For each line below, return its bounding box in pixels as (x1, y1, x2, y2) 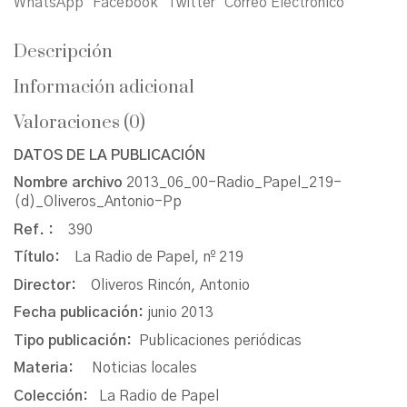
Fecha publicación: (14, 305, 147, 321)
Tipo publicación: (14, 333, 139, 348)
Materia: (14, 361, 92, 376)
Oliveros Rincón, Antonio (91, 277, 250, 293)
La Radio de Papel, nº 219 (74, 250, 243, 265)
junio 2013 (147, 305, 213, 321)
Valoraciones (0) (14, 111, 145, 134)
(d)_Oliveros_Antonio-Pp (14, 194, 182, 210)
